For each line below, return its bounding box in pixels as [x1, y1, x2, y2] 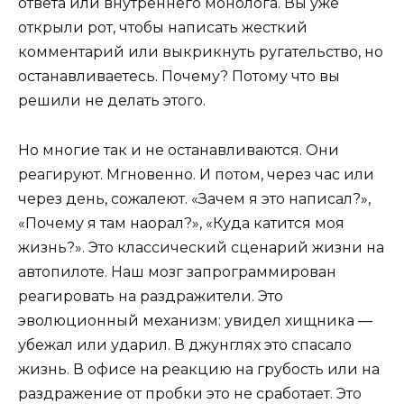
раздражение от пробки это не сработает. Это [18, 384, 362, 402]
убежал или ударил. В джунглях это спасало [18, 335, 352, 353]
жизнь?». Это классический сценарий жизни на [18, 238, 384, 256]
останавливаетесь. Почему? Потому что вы [18, 68, 340, 86]
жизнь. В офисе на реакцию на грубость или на [18, 360, 380, 378]
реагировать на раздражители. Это [18, 287, 283, 305]
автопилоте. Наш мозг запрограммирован [18, 262, 336, 280]
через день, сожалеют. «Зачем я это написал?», [18, 189, 371, 207]
